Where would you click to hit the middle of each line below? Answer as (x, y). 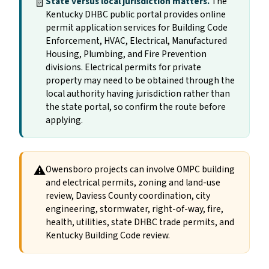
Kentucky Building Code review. (108, 235)
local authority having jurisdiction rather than (138, 93)
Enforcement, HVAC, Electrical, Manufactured (136, 41)
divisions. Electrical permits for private (123, 67)
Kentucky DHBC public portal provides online (136, 14)
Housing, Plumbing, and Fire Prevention (126, 54)
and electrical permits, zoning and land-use (133, 182)
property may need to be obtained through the (140, 80)
